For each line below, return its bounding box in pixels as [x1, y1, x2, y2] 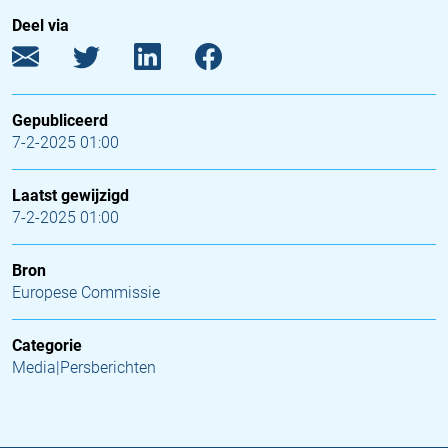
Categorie [12, 336, 82, 355]
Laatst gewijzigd [12, 186, 129, 205]
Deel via [12, 16, 69, 35]
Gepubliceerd [12, 111, 108, 130]
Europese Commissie [12, 283, 160, 302]
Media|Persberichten [12, 358, 156, 377]
